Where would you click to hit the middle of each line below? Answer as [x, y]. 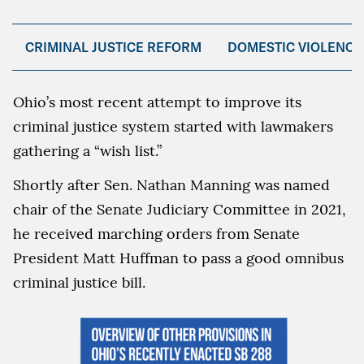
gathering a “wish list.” [87, 151]
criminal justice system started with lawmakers [173, 126]
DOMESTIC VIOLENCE [295, 47]
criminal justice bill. [79, 282]
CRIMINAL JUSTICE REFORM [113, 47]
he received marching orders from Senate [156, 234]
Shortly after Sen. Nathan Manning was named [171, 185]
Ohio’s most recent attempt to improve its [157, 102]
